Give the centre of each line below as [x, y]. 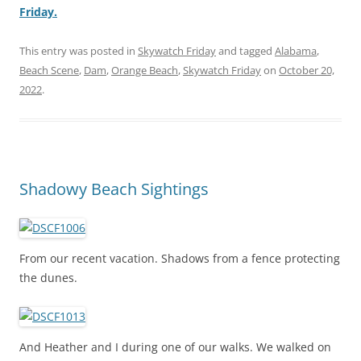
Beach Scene [49, 70]
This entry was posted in [79, 50]
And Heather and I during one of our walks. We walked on [175, 346]
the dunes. [48, 277]
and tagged [245, 50]
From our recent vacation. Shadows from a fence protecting [180, 258]
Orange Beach [145, 70]
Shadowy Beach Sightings [114, 189]
